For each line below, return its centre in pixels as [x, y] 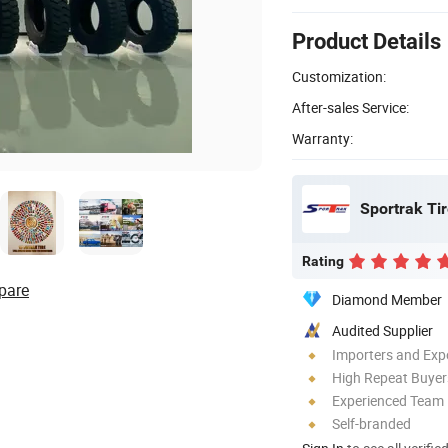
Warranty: [322, 138]
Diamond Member [387, 299]
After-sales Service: [350, 107]
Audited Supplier [382, 330]
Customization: [339, 76]
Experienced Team [388, 400]
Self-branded [371, 423]
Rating [323, 260]
